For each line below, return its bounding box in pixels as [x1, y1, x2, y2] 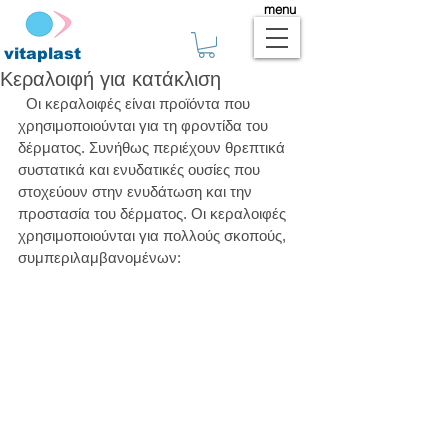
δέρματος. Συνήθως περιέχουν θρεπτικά [18, 139, 289, 156]
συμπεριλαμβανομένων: [18, 249, 181, 266]
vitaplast [3, 45, 81, 62]
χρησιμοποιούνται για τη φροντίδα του [18, 117, 272, 134]
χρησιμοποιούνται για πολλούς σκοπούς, [18, 227, 290, 244]
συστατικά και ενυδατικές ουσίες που [18, 161, 264, 178]
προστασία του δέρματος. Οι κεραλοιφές [18, 205, 290, 222]
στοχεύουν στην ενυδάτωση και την [18, 183, 256, 200]
